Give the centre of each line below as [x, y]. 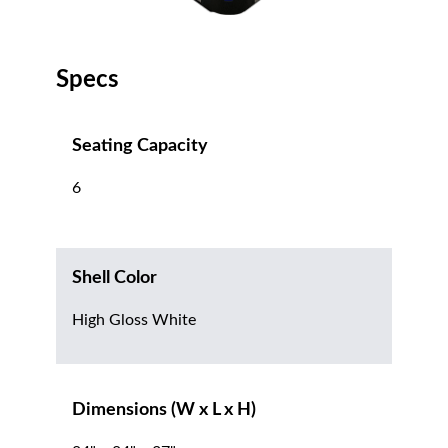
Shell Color [114, 278]
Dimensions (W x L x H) [164, 410]
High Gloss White [134, 320]
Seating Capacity [140, 146]
